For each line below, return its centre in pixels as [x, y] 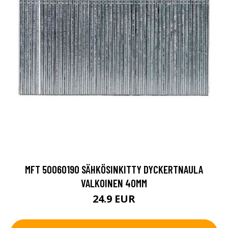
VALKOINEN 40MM [114, 183]
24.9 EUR [114, 199]
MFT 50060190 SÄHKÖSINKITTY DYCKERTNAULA [114, 169]
